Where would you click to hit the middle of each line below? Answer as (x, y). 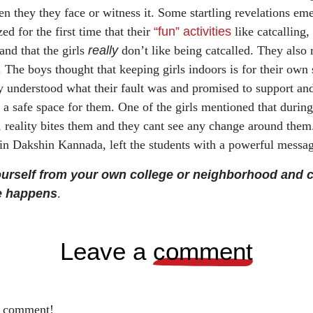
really (103, 50)
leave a (113, 251)
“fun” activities (192, 31)
